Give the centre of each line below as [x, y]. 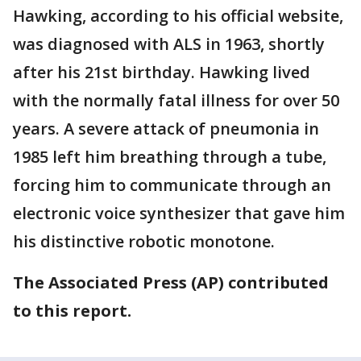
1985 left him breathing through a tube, [170, 157]
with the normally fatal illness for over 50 [176, 100]
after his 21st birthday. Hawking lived [162, 72]
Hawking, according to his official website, [178, 16]
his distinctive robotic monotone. [144, 241]
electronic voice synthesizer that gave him [179, 213]
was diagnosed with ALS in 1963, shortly [169, 44]
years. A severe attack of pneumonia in [166, 129]
